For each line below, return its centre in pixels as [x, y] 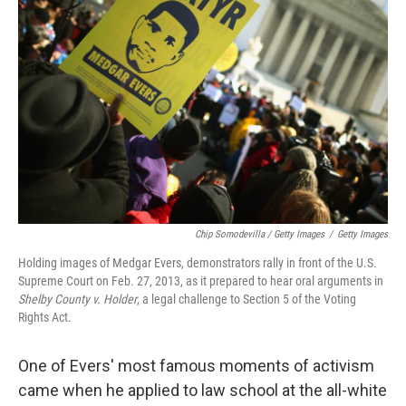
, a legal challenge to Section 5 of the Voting [246, 299]
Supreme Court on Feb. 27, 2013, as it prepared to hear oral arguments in [201, 281]
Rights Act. [45, 317]
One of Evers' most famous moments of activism [196, 366]
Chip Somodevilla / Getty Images [260, 234]
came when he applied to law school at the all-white [203, 390]
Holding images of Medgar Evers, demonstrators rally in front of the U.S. [198, 263]
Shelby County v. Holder [77, 299]
